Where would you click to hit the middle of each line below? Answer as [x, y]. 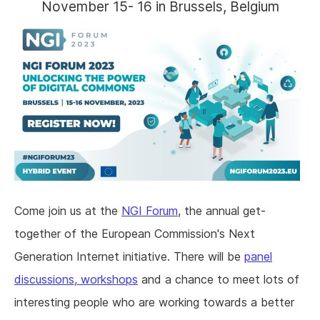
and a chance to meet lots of [219, 280]
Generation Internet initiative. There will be [129, 257]
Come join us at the [68, 211]
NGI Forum [150, 211]
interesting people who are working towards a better [154, 302]
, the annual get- [222, 211]
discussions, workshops [76, 280]
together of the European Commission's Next [135, 234]
